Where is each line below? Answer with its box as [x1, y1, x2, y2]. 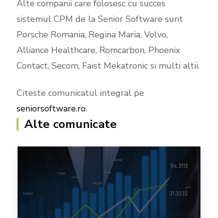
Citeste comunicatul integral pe [16, 87, 144, 99]
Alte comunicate [24, 116, 117, 132]
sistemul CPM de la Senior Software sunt [16, 13, 183, 25]
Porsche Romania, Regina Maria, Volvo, [16, 28, 168, 40]
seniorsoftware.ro [16, 102, 86, 114]
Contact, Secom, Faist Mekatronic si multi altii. [16, 59, 200, 72]
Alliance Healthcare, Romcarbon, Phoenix [16, 44, 180, 56]
